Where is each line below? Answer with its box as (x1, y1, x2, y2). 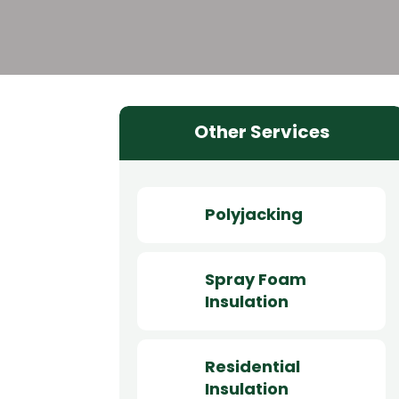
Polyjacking (204, 202, 303, 225)
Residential (204, 354, 300, 378)
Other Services (193, 119, 330, 144)
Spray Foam (204, 267, 306, 290)
